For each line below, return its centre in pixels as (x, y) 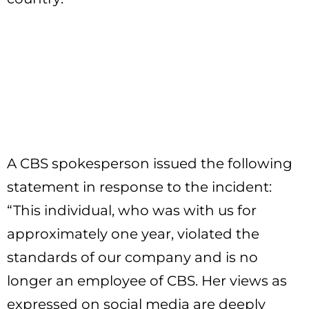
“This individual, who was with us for (132, 211)
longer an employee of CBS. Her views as (147, 281)
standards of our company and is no (132, 258)
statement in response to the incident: (139, 187)
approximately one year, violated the (133, 234)
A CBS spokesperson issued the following (150, 164)
